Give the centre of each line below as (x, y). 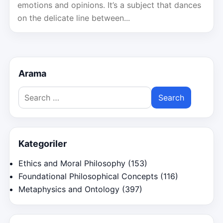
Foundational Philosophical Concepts (88, 176)
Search (31, 93)
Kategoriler (43, 144)
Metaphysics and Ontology (69, 189)
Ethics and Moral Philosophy (72, 163)
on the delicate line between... (74, 18)
